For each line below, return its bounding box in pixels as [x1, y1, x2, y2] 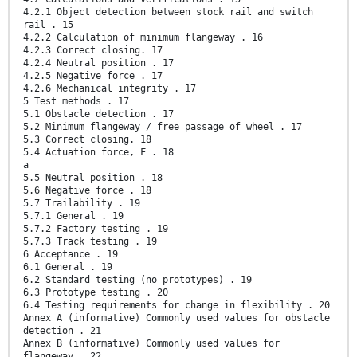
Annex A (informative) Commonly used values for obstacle [23, 312, 330, 324]
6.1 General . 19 [23, 261, 112, 273]
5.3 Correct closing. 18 [23, 134, 151, 146]
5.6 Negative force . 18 [23, 185, 151, 197]
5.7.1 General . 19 [23, 210, 124, 222]
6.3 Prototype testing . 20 [23, 287, 168, 299]
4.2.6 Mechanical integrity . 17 [23, 83, 196, 95]
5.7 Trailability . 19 [23, 198, 140, 210]
